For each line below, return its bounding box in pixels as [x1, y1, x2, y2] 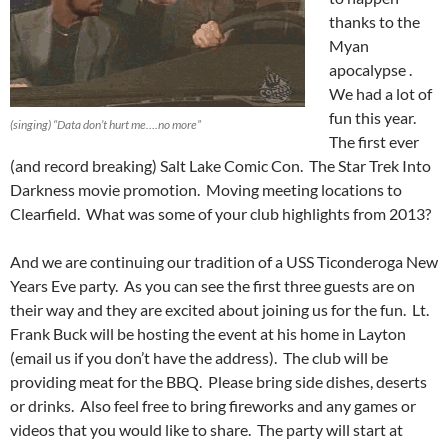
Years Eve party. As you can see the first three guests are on [10, 275, 415, 295]
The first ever [329, 131, 419, 151]
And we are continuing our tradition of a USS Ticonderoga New [10, 251, 438, 271]
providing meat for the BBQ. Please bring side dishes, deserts [10, 371, 427, 391]
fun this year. [329, 107, 419, 127]
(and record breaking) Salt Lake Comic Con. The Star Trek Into [10, 155, 431, 175]
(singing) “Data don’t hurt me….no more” [10, 116, 201, 132]
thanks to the [329, 11, 420, 31]
